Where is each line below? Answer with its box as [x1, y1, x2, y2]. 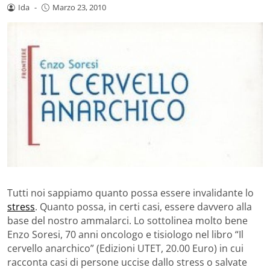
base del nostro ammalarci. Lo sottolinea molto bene [7, 213, 248, 227]
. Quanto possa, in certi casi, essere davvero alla [35, 199, 252, 213]
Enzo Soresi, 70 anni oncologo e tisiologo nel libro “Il [7, 227, 243, 241]
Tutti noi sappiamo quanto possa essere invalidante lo [7, 186, 254, 199]
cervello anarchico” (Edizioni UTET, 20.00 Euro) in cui [7, 241, 243, 255]
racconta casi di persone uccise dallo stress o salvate [7, 255, 247, 269]
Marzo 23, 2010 [52, 2, 106, 13]
